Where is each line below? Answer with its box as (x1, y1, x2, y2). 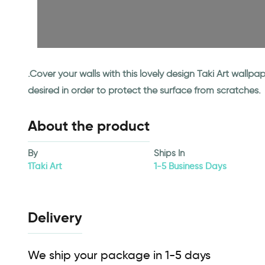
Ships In (154, 148, 185, 159)
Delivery (28, 209, 82, 227)
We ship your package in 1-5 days (28, 248, 211, 262)
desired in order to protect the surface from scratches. (28, 85, 261, 96)
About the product (28, 117, 150, 135)
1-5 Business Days (154, 161, 227, 172)
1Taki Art (28, 161, 62, 172)
